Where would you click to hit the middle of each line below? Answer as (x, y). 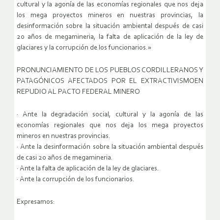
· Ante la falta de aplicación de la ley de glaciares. (88, 169)
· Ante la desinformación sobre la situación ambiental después (110, 147)
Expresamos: (36, 202)
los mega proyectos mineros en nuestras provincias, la (110, 16)
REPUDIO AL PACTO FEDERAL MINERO (78, 92)
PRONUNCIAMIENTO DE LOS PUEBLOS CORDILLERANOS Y (110, 71)
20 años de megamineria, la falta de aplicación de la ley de (110, 37)
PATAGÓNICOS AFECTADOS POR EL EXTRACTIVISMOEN (110, 82)
